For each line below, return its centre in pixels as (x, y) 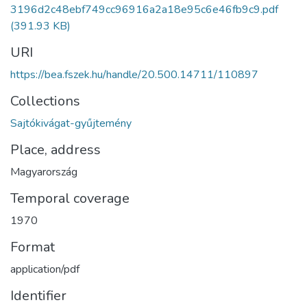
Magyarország (44, 172)
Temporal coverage (70, 198)
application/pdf (45, 269)
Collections (45, 101)
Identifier (38, 295)
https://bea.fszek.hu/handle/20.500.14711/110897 (134, 74)
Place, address (56, 149)
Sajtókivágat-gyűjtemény (71, 123)
